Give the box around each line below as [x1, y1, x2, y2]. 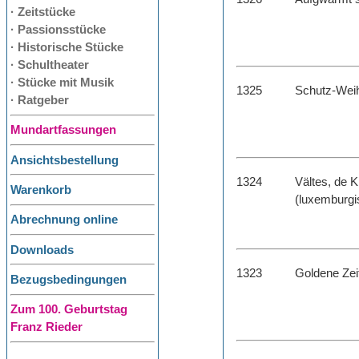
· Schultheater [10, 58, 89, 71]
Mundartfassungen [10, 123, 116, 137]
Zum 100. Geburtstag [10, 303, 127, 317]
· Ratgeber [10, 93, 69, 107]
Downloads [10, 243, 74, 256]
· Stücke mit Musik [10, 75, 114, 89]
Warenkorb [10, 183, 71, 196]
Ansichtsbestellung [10, 153, 119, 167]
